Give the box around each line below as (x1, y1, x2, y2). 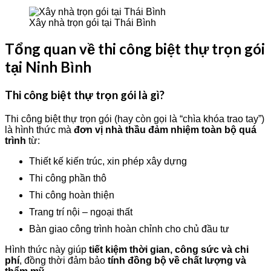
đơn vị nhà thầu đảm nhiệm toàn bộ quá (74, 125, 256, 135)
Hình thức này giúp (5, 244, 89, 255)
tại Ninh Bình (5, 58, 91, 76)
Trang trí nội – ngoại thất (29, 207, 132, 218)
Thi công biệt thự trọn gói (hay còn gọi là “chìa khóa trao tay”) (5, 114, 264, 125)
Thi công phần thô (29, 173, 106, 184)
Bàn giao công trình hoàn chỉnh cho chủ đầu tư (29, 224, 229, 235)
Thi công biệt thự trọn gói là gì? (5, 88, 165, 102)
